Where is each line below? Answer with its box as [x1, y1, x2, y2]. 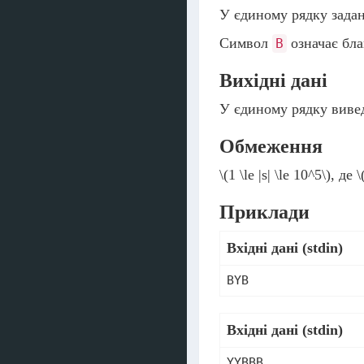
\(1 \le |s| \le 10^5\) [219, 167, 331, 183]
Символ [219, 35, 272, 51]
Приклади [219, 201, 310, 223]
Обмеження [219, 136, 323, 157]
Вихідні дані [219, 70, 327, 91]
